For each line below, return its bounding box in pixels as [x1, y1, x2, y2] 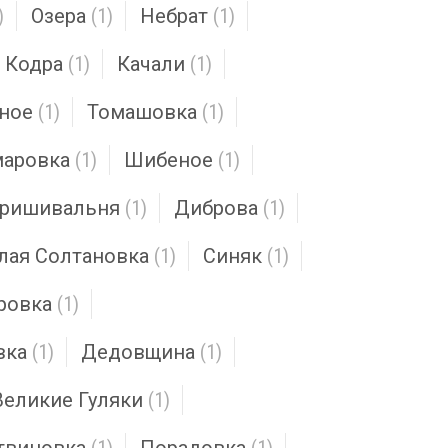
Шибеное [124, 148, 213, 172]
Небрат [140, 4, 208, 28]
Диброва [174, 196, 258, 220]
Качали [117, 52, 185, 76]
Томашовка [87, 100, 197, 124]
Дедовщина [81, 340, 195, 364]
